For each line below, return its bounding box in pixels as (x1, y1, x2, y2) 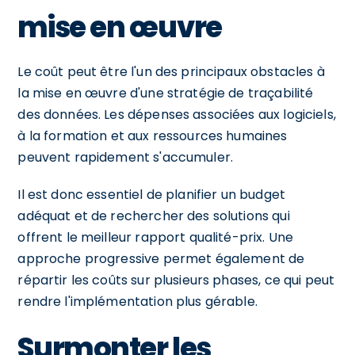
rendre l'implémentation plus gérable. (17, 292, 258, 311)
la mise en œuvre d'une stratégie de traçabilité (17, 83, 314, 102)
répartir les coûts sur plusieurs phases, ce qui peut (17, 270, 335, 289)
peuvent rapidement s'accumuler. (17, 147, 234, 166)
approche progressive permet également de (17, 249, 305, 268)
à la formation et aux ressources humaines (17, 126, 288, 145)
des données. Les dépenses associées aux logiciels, (17, 105, 336, 124)
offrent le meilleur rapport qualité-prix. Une (17, 227, 294, 246)
